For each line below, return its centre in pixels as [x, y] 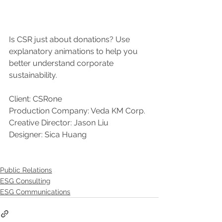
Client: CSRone [35, 99]
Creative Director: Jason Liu [59, 122]
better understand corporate [62, 63]
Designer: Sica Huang [48, 134]
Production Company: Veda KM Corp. [77, 111]
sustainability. [33, 75]
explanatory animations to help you [74, 51]
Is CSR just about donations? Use [70, 39]
